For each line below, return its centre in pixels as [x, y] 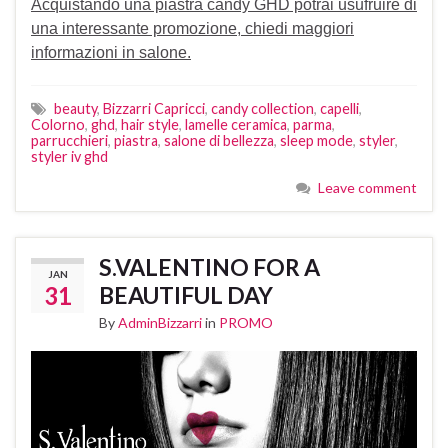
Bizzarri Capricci [154, 109]
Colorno [58, 125]
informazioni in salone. [111, 53]
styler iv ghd [69, 157]
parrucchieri [69, 141]
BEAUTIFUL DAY [186, 295]
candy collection [262, 109]
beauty [75, 109]
